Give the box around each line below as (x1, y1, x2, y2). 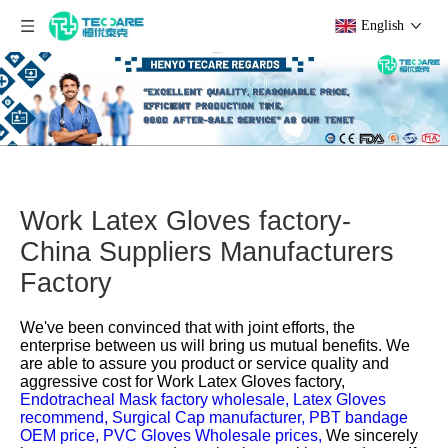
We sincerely (326, 426, 418, 444)
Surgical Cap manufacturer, (112, 408, 309, 426)
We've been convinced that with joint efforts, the (20, 318, 355, 336)
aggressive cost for (20, 372, 153, 390)
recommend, (20, 408, 112, 426)
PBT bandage (309, 408, 408, 426)
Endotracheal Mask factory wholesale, (20, 390, 293, 408)
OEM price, (20, 426, 103, 444)
